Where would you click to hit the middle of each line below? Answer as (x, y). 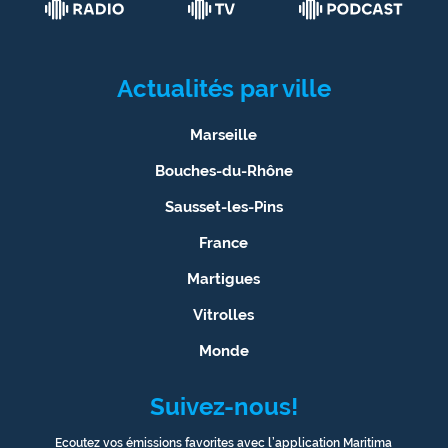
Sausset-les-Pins (223, 206)
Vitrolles (224, 314)
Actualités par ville (223, 88)
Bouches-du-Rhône (223, 170)
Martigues (224, 278)
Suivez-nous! (223, 406)
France (224, 242)
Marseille (224, 134)
